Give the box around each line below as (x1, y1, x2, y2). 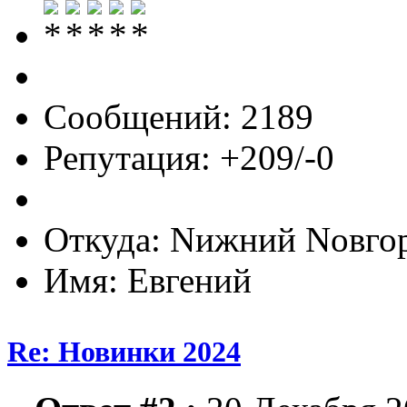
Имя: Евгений (44, 260, 252, 300)
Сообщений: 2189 (44, 96, 313, 136)
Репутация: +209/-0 (44, 137, 334, 177)
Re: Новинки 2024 (7, 334, 241, 368)
